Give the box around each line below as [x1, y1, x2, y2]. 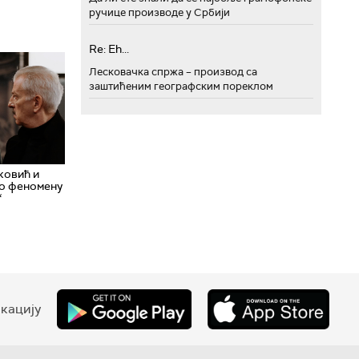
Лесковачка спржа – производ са [89, 65, 257, 79]
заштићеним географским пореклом [89, 79, 273, 93]
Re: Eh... [89, 42, 129, 56]
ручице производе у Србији [89, 6, 230, 19]
